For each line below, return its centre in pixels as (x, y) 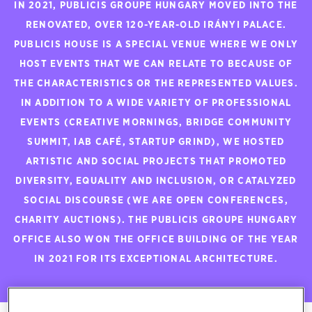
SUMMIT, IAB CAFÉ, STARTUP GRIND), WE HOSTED (156, 142)
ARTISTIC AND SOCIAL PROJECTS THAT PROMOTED (156, 162)
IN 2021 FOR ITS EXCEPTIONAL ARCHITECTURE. (156, 259)
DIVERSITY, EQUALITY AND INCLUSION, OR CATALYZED (156, 181)
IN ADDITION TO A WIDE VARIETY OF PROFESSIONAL (156, 103)
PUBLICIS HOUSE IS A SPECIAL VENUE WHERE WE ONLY (156, 45)
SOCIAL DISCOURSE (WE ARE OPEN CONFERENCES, (156, 201)
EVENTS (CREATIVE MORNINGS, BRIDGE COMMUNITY (156, 123)
